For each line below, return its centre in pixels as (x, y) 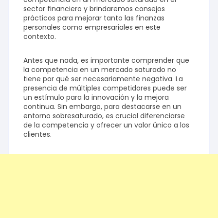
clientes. (38, 134)
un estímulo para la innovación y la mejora (96, 97)
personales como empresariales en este (92, 27)
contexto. (40, 36)
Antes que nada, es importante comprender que (107, 60)
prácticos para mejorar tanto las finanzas (94, 18)
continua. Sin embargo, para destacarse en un (103, 106)
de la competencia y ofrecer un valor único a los (107, 125)
